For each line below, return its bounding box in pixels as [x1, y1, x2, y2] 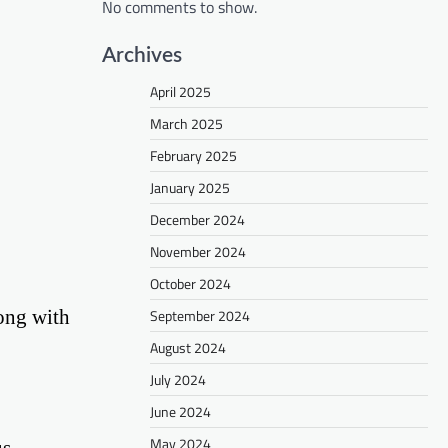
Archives [102, 45, 182, 67]
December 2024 [150, 209, 245, 231]
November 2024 [150, 241, 246, 263]
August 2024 [150, 337, 226, 359]
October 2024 [150, 273, 231, 295]
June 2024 [150, 401, 211, 423]
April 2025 [150, 81, 211, 103]
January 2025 [150, 177, 230, 199]
